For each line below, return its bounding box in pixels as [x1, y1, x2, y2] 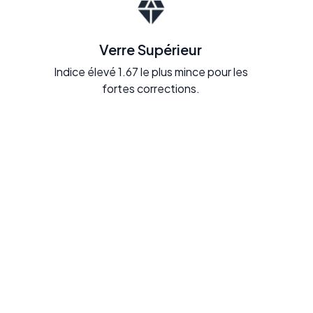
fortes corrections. [101, 80, 200, 96]
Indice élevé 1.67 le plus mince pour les [53, 64, 248, 79]
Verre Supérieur [99, 40, 203, 58]
